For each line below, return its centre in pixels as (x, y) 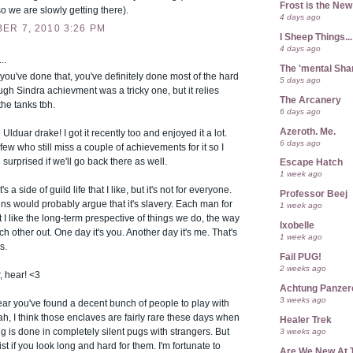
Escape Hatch (311, 163)
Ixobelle (297, 226)
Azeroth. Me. (308, 131)
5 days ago (300, 80)
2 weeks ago (303, 269)
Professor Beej (314, 194)
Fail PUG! (301, 257)
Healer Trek (306, 320)
